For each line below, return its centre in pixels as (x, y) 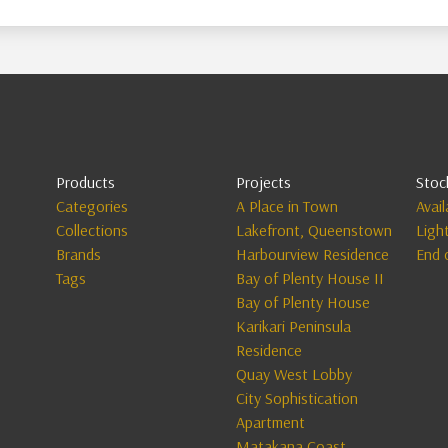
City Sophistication (296, 397)
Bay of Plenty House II (309, 277)
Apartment (270, 421)
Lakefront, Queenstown (313, 229)
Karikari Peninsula (293, 325)
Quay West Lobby (293, 373)
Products (85, 181)
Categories (91, 205)
